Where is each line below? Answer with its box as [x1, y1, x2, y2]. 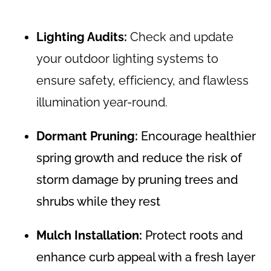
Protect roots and [142, 228, 243, 243]
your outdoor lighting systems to [36, 51, 218, 67]
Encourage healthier [138, 129, 256, 144]
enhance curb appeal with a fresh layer [36, 250, 255, 265]
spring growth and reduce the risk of [36, 151, 242, 166]
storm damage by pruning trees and [36, 172, 238, 188]
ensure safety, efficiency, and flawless [36, 73, 249, 88]
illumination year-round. [36, 95, 168, 110]
